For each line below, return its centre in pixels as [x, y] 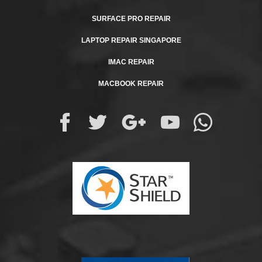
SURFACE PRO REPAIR [131, 19]
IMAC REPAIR [131, 62]
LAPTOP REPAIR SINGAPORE [131, 41]
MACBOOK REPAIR [131, 84]
